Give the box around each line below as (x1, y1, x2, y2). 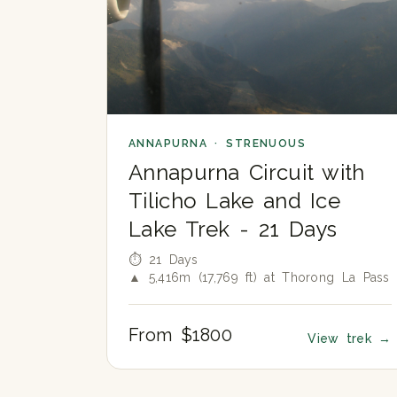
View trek (307, 331, 379, 346)
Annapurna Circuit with (128, 159, 365, 185)
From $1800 (128, 323, 232, 346)
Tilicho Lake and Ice (128, 187, 341, 214)
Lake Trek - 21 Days (128, 215, 338, 242)
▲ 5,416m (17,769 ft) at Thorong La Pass (128, 269, 390, 284)
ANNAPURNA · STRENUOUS (128, 136, 307, 150)
